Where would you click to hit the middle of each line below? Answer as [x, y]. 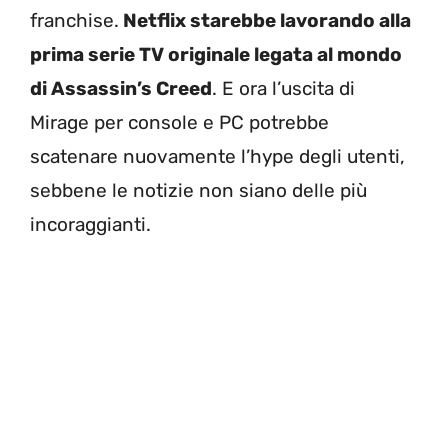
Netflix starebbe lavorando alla [265, 21]
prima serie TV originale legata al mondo [216, 55]
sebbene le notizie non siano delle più [198, 191]
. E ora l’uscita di [283, 89]
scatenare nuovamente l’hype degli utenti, [217, 157]
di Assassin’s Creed [121, 89]
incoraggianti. [90, 225]
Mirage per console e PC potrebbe [179, 123]
